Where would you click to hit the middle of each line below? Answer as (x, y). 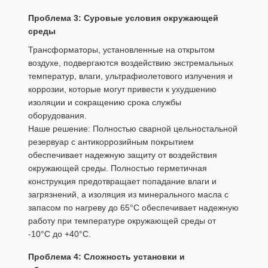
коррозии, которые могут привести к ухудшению (122, 89)
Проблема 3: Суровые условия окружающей (123, 18)
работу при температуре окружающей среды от (122, 220)
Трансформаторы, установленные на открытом (121, 49)
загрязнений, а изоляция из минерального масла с (128, 194)
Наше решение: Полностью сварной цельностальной (133, 128)
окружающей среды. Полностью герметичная (118, 168)
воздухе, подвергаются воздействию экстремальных (131, 63)
